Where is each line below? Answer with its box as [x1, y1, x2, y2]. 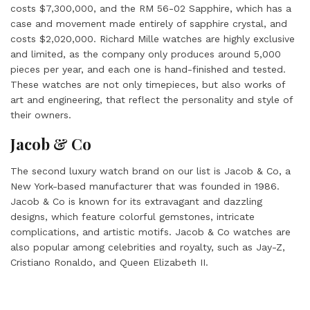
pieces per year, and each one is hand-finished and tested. [10, 64, 286, 75]
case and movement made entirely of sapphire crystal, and [10, 18, 287, 29]
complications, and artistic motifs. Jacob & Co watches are [10, 226, 291, 237]
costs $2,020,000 [10, 33, 93, 44]
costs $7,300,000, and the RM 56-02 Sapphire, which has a [10, 3, 291, 14]
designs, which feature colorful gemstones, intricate [10, 211, 255, 222]
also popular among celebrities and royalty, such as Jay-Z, [10, 241, 285, 253]
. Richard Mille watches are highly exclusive [93, 33, 295, 44]
